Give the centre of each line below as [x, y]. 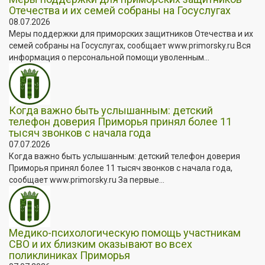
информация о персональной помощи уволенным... [109, 57]
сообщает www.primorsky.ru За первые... [87, 180]
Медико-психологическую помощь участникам [125, 232]
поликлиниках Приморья [70, 255]
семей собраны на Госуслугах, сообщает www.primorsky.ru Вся [130, 45]
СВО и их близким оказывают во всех [101, 244]
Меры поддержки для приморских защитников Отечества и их [131, 33]
